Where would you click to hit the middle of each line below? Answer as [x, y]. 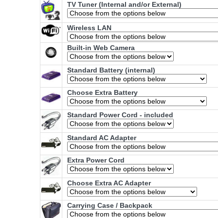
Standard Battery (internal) [111, 70]
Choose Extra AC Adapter [109, 183]
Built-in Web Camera [101, 48]
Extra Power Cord [96, 160]
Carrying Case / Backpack [110, 206]
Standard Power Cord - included [120, 115]
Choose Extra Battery [102, 93]
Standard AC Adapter [102, 138]
